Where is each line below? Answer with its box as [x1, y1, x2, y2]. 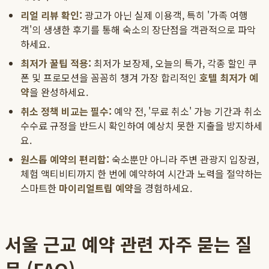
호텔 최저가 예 [199, 70, 258, 85]
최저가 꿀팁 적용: [20, 56, 91, 71]
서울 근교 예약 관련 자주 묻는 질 [5, 231, 252, 258]
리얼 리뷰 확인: [20, 8, 82, 23]
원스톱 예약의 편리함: [20, 152, 109, 167]
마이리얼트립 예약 [59, 181, 133, 196]
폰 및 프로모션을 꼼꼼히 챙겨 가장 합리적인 [20, 70, 199, 85]
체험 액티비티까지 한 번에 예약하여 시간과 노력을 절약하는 [20, 166, 262, 181]
